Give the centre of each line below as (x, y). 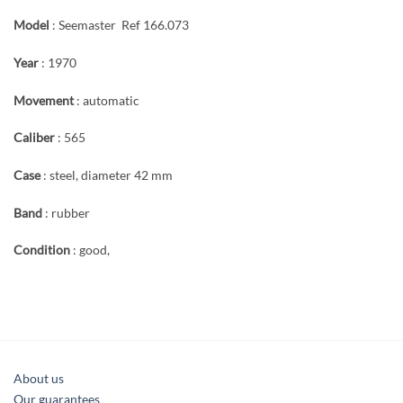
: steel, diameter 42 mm (107, 175)
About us (39, 379)
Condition (42, 250)
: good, (90, 250)
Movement (44, 100)
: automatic (107, 100)
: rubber (66, 212)
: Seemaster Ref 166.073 (119, 25)
